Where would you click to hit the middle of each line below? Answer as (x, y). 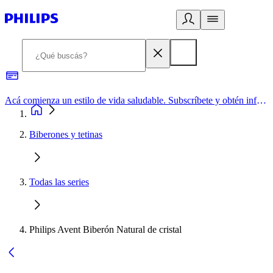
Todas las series (59, 182)
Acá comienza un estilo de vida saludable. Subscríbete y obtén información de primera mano (261, 100)
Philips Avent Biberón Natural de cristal (105, 229)
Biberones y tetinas (66, 134)
